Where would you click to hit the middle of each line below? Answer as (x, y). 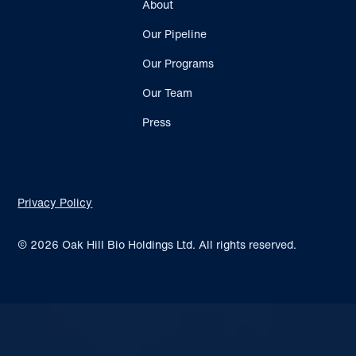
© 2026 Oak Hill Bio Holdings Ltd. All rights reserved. (157, 245)
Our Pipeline (174, 34)
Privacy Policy (55, 203)
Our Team (167, 93)
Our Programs (178, 64)
